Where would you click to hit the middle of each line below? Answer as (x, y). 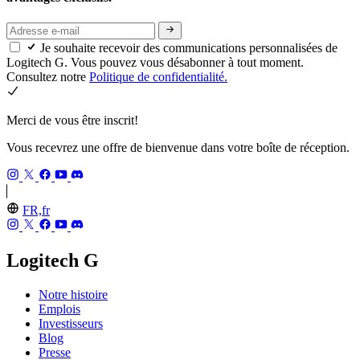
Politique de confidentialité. (158, 77)
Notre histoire (73, 295)
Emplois (59, 309)
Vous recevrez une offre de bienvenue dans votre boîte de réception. (178, 148)
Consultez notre (48, 77)
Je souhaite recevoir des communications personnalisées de (189, 48)
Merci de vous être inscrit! (72, 121)
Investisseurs (71, 324)
